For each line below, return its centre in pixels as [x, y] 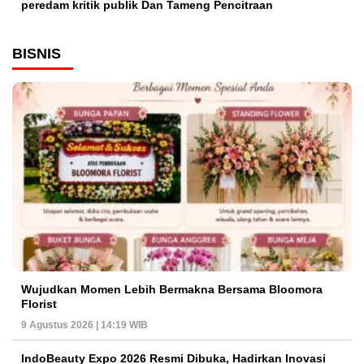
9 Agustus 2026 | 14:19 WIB [84, 325]
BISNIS [37, 54]
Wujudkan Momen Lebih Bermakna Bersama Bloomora [172, 289]
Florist [39, 303]
